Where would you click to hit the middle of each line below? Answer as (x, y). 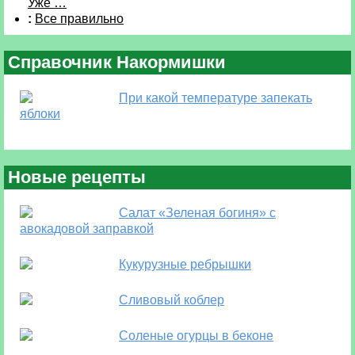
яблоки (40, 114)
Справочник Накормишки (117, 62)
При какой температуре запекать (216, 98)
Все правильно (79, 19)
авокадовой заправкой (87, 229)
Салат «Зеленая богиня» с (197, 213)
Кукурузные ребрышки (185, 264)
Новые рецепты (77, 177)
